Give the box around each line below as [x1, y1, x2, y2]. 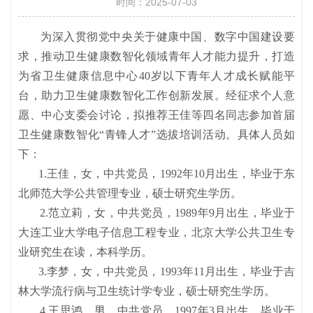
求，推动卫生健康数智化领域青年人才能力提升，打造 [18, 50, 295, 62]
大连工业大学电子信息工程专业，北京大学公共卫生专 [18, 226, 295, 238]
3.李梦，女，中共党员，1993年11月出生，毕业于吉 [18, 265, 295, 277]
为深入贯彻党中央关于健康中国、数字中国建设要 [18, 31, 295, 43]
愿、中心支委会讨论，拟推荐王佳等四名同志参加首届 [18, 109, 295, 121]
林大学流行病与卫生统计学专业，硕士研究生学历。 [18, 285, 275, 297]
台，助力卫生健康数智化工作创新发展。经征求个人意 [18, 89, 295, 101]
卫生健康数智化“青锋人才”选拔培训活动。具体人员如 [18, 129, 295, 140]
